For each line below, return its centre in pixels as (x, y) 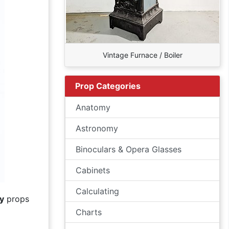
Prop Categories (108, 86)
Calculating (97, 191)
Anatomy (93, 107)
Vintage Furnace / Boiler (142, 55)
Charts (89, 212)
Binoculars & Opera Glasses (129, 149)
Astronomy (97, 128)
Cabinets (93, 170)
